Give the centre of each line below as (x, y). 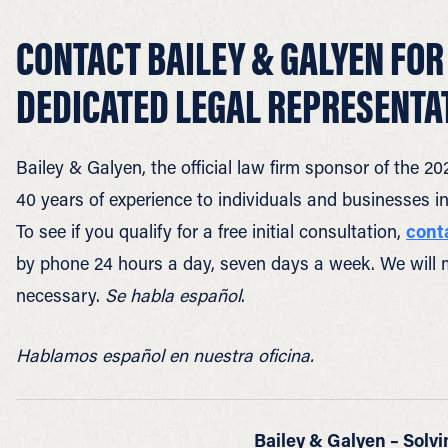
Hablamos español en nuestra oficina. (165, 355)
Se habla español (173, 295)
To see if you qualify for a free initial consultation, (211, 231)
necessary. (60, 295)
